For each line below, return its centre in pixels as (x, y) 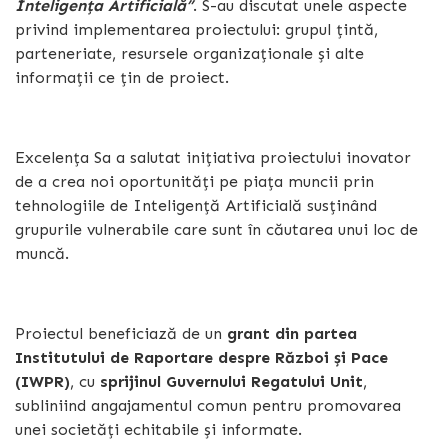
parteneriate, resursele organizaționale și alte (189, 53)
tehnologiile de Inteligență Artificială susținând (196, 205)
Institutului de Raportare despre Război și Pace (201, 357)
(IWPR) (42, 381)
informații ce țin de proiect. (124, 77)
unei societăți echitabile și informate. (158, 429)
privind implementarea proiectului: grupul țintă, (196, 29)
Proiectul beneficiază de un (121, 333)
